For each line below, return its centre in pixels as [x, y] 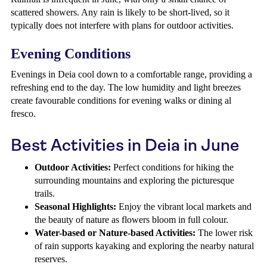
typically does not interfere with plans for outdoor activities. [122, 25]
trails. [45, 193]
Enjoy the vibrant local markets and [184, 207]
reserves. [51, 259]
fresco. [23, 114]
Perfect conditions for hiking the [172, 167]
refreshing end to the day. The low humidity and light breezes [126, 87]
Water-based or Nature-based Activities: [115, 233]
